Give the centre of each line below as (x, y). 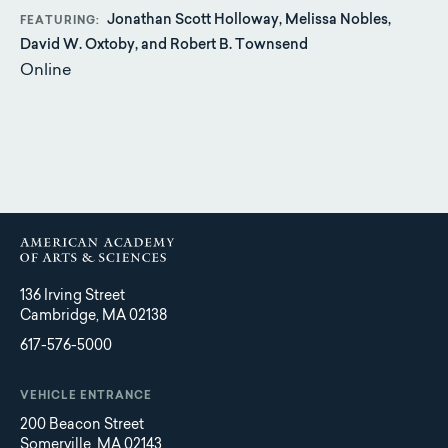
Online (45, 70)
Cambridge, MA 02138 (93, 316)
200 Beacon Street (82, 425)
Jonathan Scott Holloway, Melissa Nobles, (249, 20)
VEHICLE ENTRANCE (86, 396)
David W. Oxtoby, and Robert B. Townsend (164, 45)
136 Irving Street (72, 296)
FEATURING (58, 21)
